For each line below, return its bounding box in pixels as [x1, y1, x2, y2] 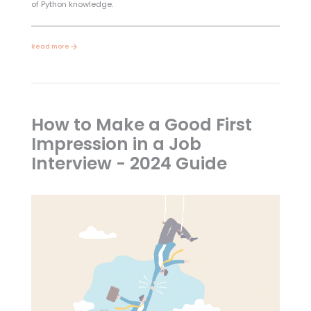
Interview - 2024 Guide [31, 151, 227, 176]
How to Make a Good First [31, 112, 252, 137]
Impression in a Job [31, 131, 201, 156]
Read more [31, 42, 69, 51]
